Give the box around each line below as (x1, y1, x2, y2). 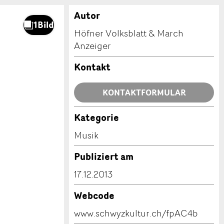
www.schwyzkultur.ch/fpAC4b (74, 206, 198, 219)
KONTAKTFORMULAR (102, 86, 186, 98)
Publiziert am (74, 149, 133, 163)
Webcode (74, 188, 114, 202)
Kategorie (74, 110, 119, 124)
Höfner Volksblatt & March (74, 26, 183, 39)
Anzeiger (74, 39, 111, 52)
